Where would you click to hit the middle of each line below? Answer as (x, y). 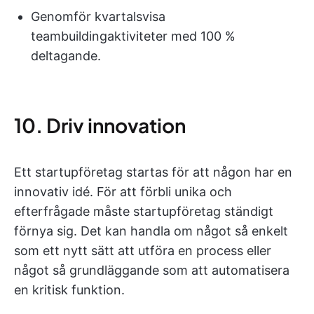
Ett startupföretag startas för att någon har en (153, 172)
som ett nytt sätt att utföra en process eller (143, 251)
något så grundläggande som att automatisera (152, 270)
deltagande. (66, 56)
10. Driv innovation (100, 125)
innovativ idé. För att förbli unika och (123, 192)
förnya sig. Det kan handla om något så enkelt (151, 231)
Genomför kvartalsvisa (98, 16)
